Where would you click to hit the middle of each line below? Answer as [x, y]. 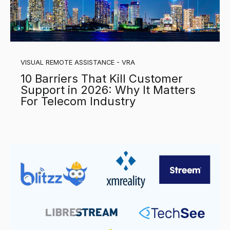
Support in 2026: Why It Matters [108, 90]
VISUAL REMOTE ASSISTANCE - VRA [78, 63]
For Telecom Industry [78, 101]
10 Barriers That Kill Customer [102, 79]
